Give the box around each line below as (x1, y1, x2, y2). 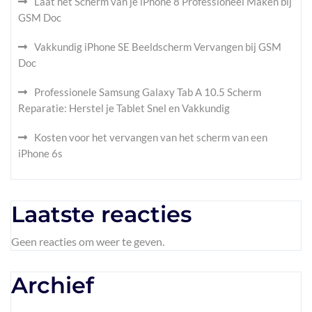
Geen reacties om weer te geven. (11, 235, 164, 248)
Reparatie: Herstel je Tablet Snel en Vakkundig (18, 102, 230, 114)
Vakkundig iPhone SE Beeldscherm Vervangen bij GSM (34, 40, 281, 53)
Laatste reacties (11, 201, 192, 228)
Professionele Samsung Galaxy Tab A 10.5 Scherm (34, 86, 261, 98)
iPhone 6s (18, 147, 63, 159)
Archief (11, 272, 94, 299)
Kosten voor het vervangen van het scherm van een (34, 131, 267, 143)
